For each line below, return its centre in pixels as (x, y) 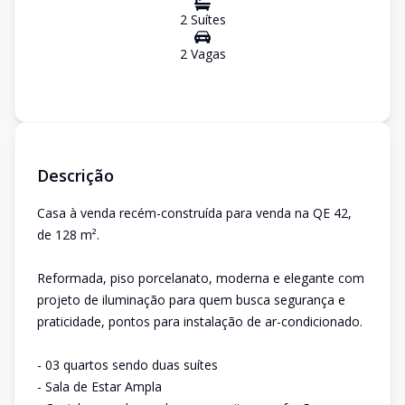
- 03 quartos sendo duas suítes (127, 365)
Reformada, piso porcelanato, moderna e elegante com (201, 278)
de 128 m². (68, 235)
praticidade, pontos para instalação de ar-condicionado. (200, 321)
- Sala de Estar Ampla (99, 386)
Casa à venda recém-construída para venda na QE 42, (194, 213)
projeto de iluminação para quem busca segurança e (191, 300)
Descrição (75, 175)
